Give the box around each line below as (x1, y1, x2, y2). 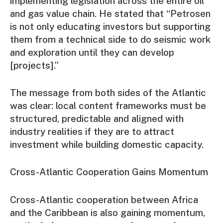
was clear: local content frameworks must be (10, 100, 206, 111)
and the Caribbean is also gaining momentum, (10, 207, 205, 218)
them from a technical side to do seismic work (10, 33, 211, 45)
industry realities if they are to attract (10, 126, 174, 137)
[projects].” (10, 59, 59, 71)
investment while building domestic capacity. (10, 139, 204, 150)
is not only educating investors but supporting (10, 20, 211, 32)
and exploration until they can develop (10, 46, 174, 58)
